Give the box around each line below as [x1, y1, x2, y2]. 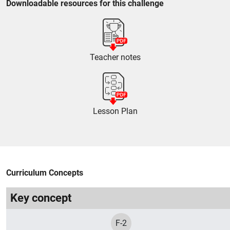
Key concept [10, 191, 71, 205]
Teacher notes [89, 52, 141, 63]
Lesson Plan [92, 106, 138, 117]
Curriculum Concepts [6, 168, 83, 178]
